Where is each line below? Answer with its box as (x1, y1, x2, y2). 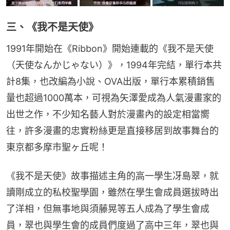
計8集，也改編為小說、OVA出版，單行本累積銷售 (6, 76, 215, 87)
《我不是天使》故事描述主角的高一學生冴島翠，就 (6, 170, 219, 182)
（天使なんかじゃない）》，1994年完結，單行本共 (6, 60, 222, 71)
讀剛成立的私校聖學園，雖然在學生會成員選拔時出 (6, 187, 219, 198)
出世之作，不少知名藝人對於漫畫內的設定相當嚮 (6, 109, 209, 120)
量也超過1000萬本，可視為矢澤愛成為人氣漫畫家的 (6, 92, 221, 104)
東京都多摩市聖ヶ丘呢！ (6, 142, 108, 153)
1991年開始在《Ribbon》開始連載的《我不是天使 (6, 43, 214, 54)
